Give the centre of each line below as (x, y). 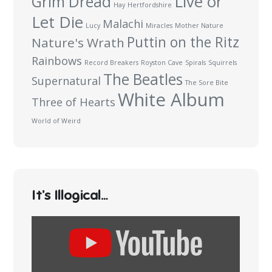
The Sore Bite (207, 83)
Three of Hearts (74, 102)
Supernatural (66, 81)
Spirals (196, 63)
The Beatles (143, 80)
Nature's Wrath (78, 43)
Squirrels (223, 63)
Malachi (123, 24)
